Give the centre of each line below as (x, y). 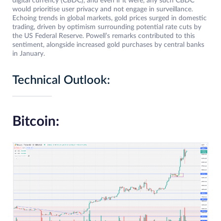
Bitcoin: (36, 122)
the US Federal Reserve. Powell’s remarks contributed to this (104, 36)
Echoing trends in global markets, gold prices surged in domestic (110, 18)
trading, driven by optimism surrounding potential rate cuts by (107, 27)
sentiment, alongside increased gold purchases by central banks (108, 45)
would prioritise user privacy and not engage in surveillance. (103, 10)
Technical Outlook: (61, 81)
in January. (29, 54)
